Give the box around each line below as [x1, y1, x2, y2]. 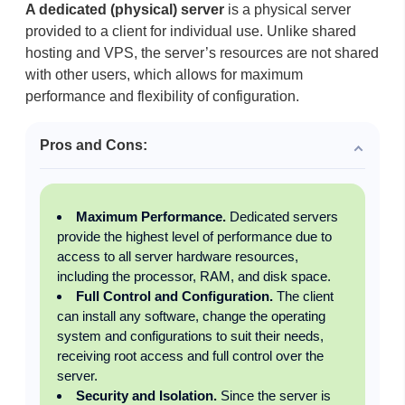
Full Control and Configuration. [75, 288, 273, 305]
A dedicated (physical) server [25, 2, 224, 18]
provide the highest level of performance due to [56, 229, 332, 245]
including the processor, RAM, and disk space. [56, 268, 331, 285]
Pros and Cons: [40, 137, 147, 154]
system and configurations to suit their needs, [56, 328, 324, 344]
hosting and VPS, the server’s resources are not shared [25, 45, 379, 61]
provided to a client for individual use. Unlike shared [25, 24, 356, 40]
